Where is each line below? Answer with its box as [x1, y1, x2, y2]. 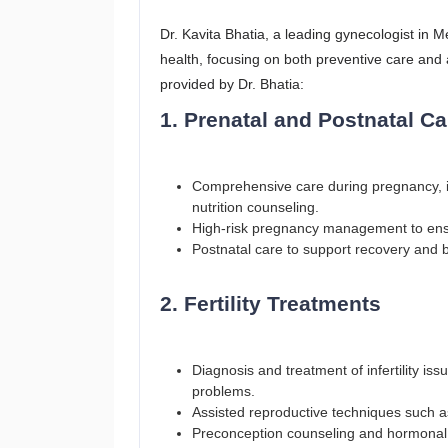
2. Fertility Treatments [160, 292, 381, 315]
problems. [192, 383, 255, 399]
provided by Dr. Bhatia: [160, 76, 304, 92]
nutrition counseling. [192, 199, 319, 215]
